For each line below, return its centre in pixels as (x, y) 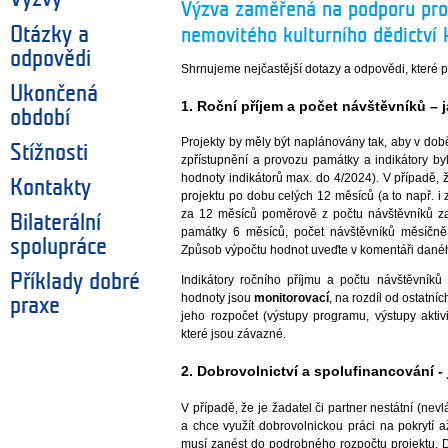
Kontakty (50, 187)
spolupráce (58, 246)
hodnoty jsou (218, 298)
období (40, 117)
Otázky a (49, 34)
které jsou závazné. (234, 334)
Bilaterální (55, 222)
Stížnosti (49, 152)
